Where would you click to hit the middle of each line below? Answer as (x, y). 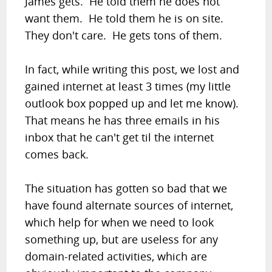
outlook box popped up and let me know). (134, 103)
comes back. (57, 154)
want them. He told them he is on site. (126, 18)
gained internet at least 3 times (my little (128, 86)
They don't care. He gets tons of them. (124, 35)
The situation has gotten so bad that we (126, 188)
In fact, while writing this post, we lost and (132, 69)
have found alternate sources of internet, (129, 205)
